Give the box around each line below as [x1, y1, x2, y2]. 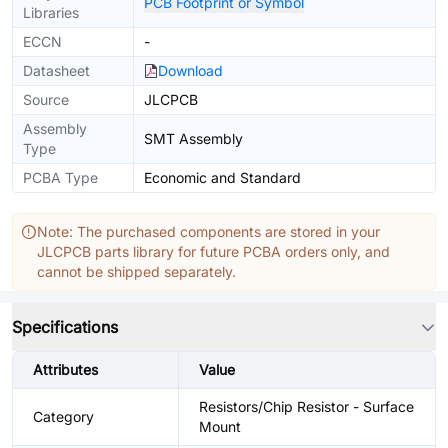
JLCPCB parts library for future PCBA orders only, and [37, 243, 390, 260]
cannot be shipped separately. [37, 263, 236, 280]
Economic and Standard [144, 169, 301, 186]
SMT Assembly [144, 130, 243, 147]
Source [23, 91, 69, 108]
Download [158, 62, 223, 79]
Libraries [23, 4, 79, 21]
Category [33, 408, 94, 425]
